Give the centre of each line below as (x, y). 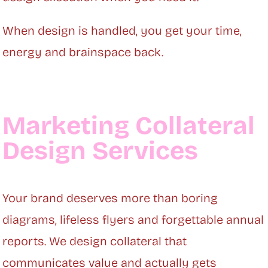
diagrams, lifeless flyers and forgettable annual (133, 220)
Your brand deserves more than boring (110, 198)
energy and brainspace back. (83, 52)
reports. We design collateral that (95, 241)
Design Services (100, 151)
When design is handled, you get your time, (122, 31)
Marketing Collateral (129, 126)
